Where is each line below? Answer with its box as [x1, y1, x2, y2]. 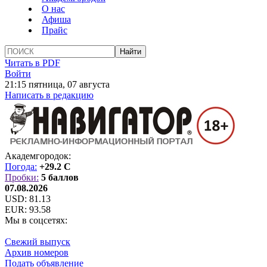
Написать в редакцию [5, 90, 94, 100]
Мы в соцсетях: [5, 215, 67, 225]
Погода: [5, 162, 37, 172]
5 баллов [41, 172, 79, 182]
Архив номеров [5, 247, 69, 257]
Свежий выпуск [5, 237, 70, 247]
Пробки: [5, 172, 39, 182]
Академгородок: [5, 151, 71, 161]
